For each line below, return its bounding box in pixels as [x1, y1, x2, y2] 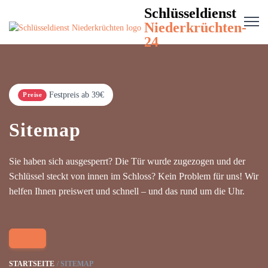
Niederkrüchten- [144, 20, 246, 35]
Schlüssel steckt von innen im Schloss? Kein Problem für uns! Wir [9, 171, 258, 181]
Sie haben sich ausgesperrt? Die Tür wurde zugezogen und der [9, 156, 245, 166]
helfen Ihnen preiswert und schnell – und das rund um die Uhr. [9, 186, 245, 196]
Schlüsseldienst [144, 5, 236, 21]
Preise [23, 91, 42, 98]
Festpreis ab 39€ [49, 90, 104, 99]
